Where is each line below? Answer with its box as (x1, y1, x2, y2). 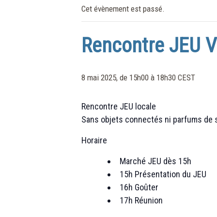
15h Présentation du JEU (120, 169, 206, 179)
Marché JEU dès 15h (120, 155, 191, 166)
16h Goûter (120, 182, 158, 192)
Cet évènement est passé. (81, 3, 165, 14)
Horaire (81, 135, 107, 145)
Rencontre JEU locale (81, 101, 156, 111)
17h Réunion (120, 195, 163, 205)
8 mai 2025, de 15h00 (81, 72, 149, 82)
